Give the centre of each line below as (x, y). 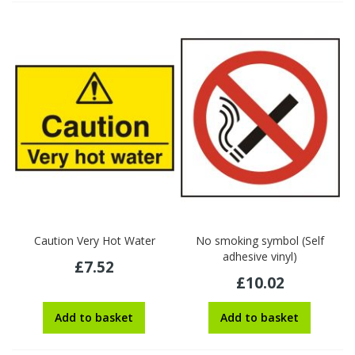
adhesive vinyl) (260, 257)
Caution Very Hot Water (94, 241)
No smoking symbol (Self (260, 241)
